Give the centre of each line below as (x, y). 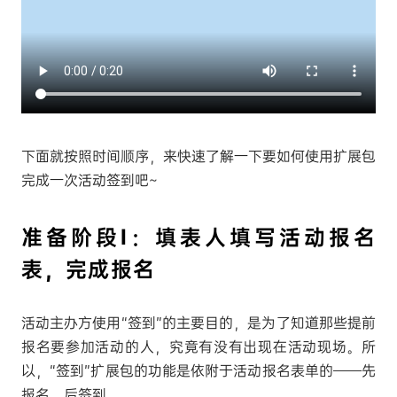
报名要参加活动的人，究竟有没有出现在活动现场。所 (198, 346)
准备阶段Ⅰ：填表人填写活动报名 (198, 237)
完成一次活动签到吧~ (89, 180)
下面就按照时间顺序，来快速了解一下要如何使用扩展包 (198, 156)
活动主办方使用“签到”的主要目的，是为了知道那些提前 (198, 323)
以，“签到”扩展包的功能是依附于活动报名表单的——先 (198, 370)
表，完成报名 (88, 269)
